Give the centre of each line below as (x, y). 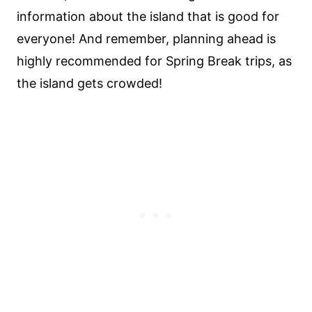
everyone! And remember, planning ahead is (146, 39)
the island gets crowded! (89, 83)
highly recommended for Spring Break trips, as (154, 61)
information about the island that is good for (148, 16)
